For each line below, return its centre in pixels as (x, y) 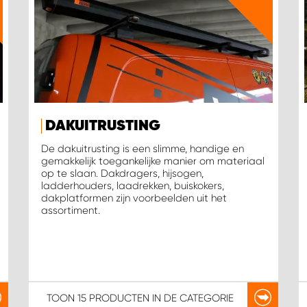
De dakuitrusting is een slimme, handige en (142, 149)
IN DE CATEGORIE (192, 298)
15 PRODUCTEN (114, 298)
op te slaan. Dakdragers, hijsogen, (122, 174)
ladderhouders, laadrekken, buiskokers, (132, 186)
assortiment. (70, 211)
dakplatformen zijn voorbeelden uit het (134, 198)
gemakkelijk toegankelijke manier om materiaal (152, 161)
